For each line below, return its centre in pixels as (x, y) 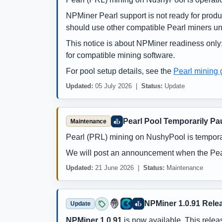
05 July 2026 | (117, 86)
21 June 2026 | (118, 167)
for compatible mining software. (120, 55)
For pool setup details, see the (120, 71)
